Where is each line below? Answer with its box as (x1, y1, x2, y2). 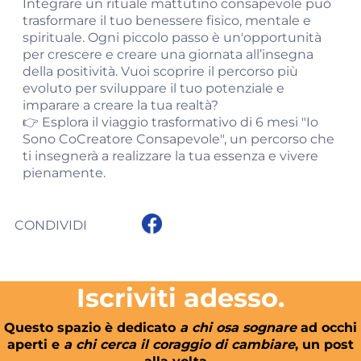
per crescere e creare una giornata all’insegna (23, 47, 313, 62)
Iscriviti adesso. (77, 282, 284, 313)
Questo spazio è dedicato (4, 320, 180, 335)
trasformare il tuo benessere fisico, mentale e (23, 13, 311, 28)
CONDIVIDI (15, 218, 87, 233)
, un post (295, 337, 354, 352)
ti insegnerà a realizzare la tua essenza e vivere (23, 148, 318, 164)
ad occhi (297, 320, 357, 335)
